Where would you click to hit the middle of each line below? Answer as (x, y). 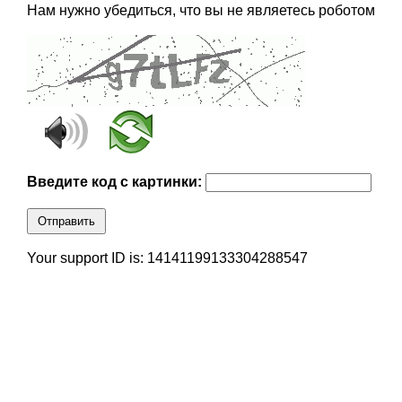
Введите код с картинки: (116, 182)
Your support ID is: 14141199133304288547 (167, 258)
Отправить (66, 222)
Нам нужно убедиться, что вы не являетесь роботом (201, 11)
